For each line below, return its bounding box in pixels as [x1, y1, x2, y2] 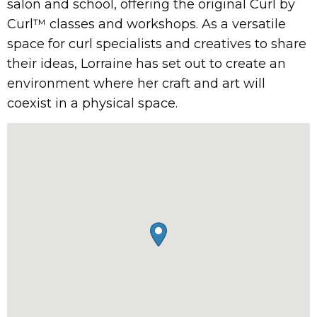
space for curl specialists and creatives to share [7, 36, 306, 52]
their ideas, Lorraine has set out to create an [7, 56, 286, 71]
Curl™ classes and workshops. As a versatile [7, 16, 286, 32]
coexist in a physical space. [7, 96, 178, 111]
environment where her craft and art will [7, 76, 265, 91]
